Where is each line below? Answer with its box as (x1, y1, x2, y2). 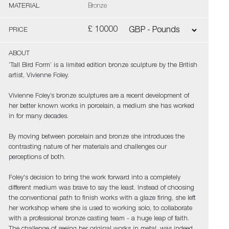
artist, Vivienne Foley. (8, 73, 69, 79)
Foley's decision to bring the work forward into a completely (8, 175, 180, 181)
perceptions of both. (8, 154, 65, 161)
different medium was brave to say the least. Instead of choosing (8, 185, 194, 192)
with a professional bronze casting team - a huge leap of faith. (8, 216, 189, 222)
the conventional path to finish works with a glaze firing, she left (8, 195, 196, 202)
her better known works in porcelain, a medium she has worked (8, 103, 194, 110)
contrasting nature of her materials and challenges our (8, 144, 167, 151)
